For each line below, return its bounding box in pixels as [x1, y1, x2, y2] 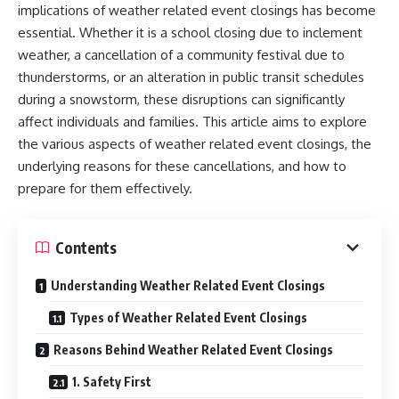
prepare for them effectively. [18, 179, 192, 197]
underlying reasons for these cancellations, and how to [18, 157, 346, 175]
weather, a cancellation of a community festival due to [18, 45, 345, 63]
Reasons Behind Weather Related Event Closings [53, 342, 333, 357]
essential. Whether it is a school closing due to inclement [18, 23, 362, 41]
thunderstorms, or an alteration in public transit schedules [18, 68, 364, 85]
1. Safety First [72, 374, 151, 389]
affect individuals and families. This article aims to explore [18, 112, 367, 130]
